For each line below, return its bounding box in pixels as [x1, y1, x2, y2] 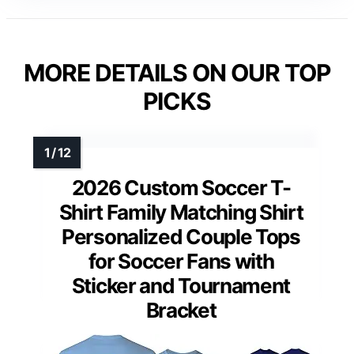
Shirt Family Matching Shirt [58, 200, 303, 225]
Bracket [145, 298, 217, 323]
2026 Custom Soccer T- [71, 175, 291, 201]
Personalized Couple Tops [62, 224, 300, 250]
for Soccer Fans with [88, 249, 274, 274]
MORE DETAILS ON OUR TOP [24, 58, 330, 88]
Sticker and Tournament [71, 273, 291, 299]
